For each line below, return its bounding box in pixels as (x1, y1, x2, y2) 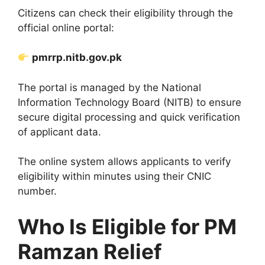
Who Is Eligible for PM (18, 214, 237, 239)
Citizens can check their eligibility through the (18, 7, 233, 19)
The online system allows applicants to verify (18, 156, 231, 168)
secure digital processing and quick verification (18, 111, 240, 123)
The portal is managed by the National (18, 81, 201, 93)
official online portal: (18, 21, 114, 34)
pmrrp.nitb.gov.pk (32, 51, 122, 64)
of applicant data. (18, 125, 101, 138)
